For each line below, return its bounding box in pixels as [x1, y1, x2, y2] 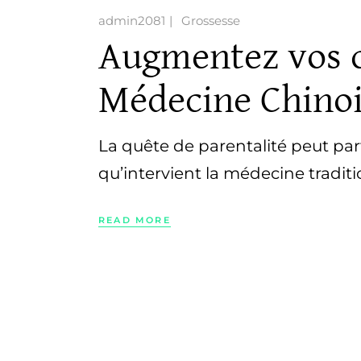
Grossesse [181, 12, 240, 28]
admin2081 [98, 12, 165, 28]
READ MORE [98, 214, 171, 226]
